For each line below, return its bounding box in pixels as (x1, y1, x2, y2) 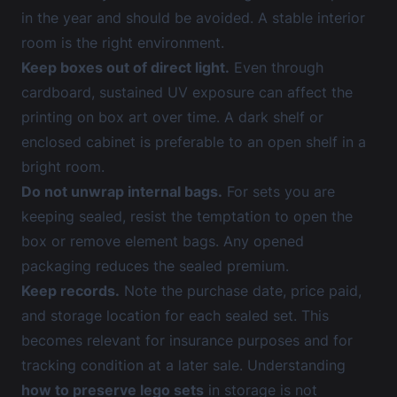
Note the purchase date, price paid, (120, 282, 362, 300)
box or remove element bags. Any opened (21, 232, 304, 250)
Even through (230, 58, 323, 76)
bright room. (21, 158, 105, 175)
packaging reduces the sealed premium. (21, 257, 289, 275)
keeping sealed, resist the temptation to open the (21, 207, 353, 225)
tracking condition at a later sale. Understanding (21, 356, 346, 374)
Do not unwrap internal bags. (21, 183, 222, 200)
